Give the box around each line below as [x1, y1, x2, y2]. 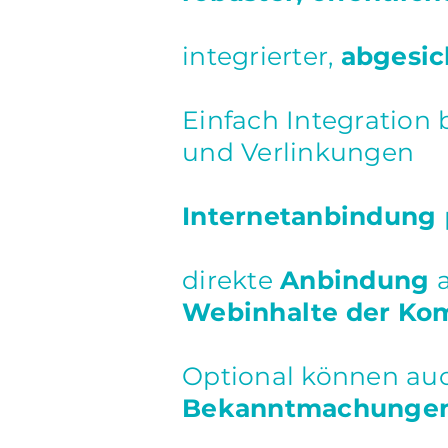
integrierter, [182, 41, 334, 71]
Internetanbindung [182, 201, 444, 231]
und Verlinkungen [182, 137, 414, 167]
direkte [182, 265, 280, 295]
